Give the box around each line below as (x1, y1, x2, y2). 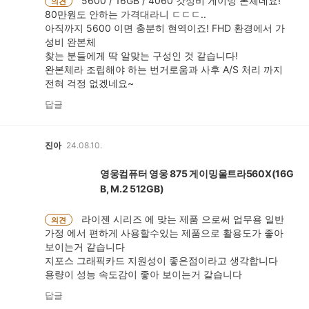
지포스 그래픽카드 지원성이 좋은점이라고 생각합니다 (45, 255, 278, 266)
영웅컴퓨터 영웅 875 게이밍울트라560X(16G (100, 168, 294, 179)
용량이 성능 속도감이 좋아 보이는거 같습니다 (45, 268, 242, 280)
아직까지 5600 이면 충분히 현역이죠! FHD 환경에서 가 (45, 22, 285, 34)
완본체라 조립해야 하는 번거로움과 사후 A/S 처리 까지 (45, 63, 283, 75)
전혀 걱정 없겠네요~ (45, 77, 134, 89)
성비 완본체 (45, 36, 96, 48)
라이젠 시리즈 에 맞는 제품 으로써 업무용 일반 (79, 213, 284, 225)
